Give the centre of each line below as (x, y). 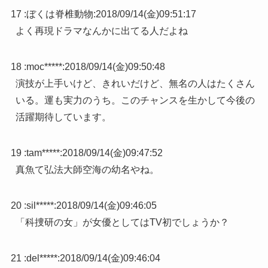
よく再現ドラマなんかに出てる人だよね (101, 31)
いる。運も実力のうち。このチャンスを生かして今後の (135, 100)
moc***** (44, 67)
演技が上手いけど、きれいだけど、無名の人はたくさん (135, 84)
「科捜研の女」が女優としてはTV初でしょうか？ (122, 223)
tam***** (43, 153)
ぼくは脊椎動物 (60, 14)
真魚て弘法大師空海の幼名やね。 (87, 170)
